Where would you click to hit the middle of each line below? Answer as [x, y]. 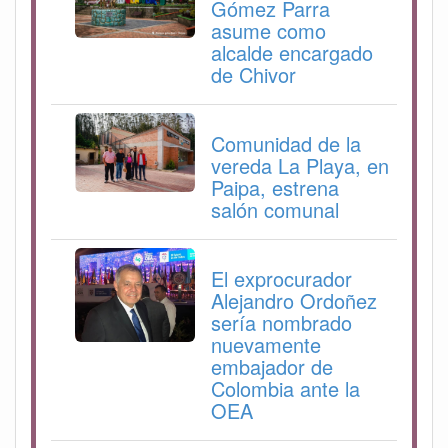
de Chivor [253, 75]
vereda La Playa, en [300, 166]
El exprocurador [281, 279]
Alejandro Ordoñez [294, 301]
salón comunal [275, 210]
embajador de [272, 367]
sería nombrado [281, 323]
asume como [268, 31]
